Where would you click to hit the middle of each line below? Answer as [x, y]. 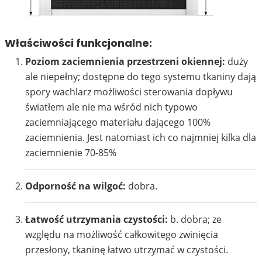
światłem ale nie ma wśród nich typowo [111, 107]
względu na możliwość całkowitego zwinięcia [122, 235]
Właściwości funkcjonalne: [78, 43]
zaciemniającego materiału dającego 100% [118, 123]
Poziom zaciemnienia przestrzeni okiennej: [125, 62]
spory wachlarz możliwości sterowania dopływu [129, 92]
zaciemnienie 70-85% [71, 153]
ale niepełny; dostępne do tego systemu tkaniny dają [141, 77]
